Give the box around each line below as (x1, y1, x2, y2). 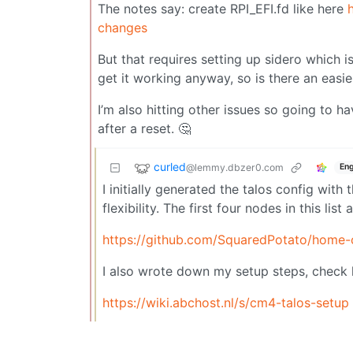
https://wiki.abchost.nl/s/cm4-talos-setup (102, 294, 349, 310)
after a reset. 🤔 (98, 120, 191, 136)
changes (98, 19, 147, 35)
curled (154, 159, 186, 173)
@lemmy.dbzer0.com (186, 161, 284, 173)
